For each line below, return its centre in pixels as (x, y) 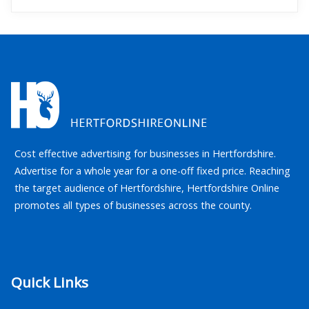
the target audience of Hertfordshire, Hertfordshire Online (147, 188)
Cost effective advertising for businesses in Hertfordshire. (146, 153)
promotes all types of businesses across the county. (133, 205)
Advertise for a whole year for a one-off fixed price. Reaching (153, 171)
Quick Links (50, 282)
